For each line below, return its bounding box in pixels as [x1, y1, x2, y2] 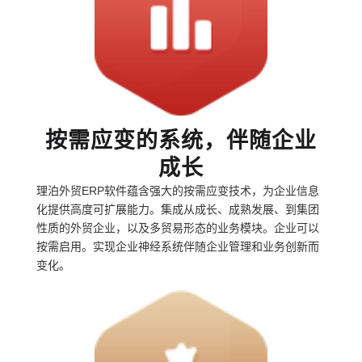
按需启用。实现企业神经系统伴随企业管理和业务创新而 [36, 239, 319, 253]
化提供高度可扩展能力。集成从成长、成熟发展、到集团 [36, 202, 319, 216]
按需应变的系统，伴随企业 [45, 128, 317, 153]
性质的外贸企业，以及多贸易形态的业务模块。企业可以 [36, 221, 319, 234]
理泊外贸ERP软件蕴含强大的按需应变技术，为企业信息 [36, 183, 319, 197]
